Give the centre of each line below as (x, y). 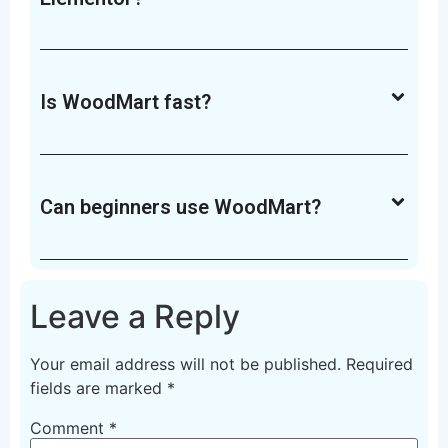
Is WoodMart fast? (125, 102)
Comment (69, 427)
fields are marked (98, 387)
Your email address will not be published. (185, 363)
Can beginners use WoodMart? (180, 206)
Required (379, 363)
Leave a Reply (135, 316)
